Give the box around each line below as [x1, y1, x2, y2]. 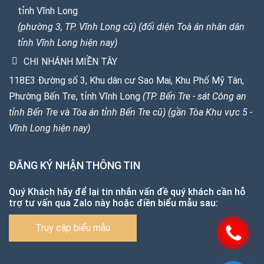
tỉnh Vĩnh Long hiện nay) [18, 37, 117, 48]
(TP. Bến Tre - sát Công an [143, 90, 246, 102]
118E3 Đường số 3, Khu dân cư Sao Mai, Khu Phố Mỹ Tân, [9, 74, 244, 86]
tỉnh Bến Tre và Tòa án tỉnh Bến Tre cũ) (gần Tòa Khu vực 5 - [9, 106, 252, 118]
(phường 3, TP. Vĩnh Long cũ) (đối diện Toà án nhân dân [18, 21, 245, 32]
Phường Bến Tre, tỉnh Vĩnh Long [9, 90, 143, 102]
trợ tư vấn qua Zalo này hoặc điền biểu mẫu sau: [9, 197, 218, 209]
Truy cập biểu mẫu [35, 222, 110, 233]
